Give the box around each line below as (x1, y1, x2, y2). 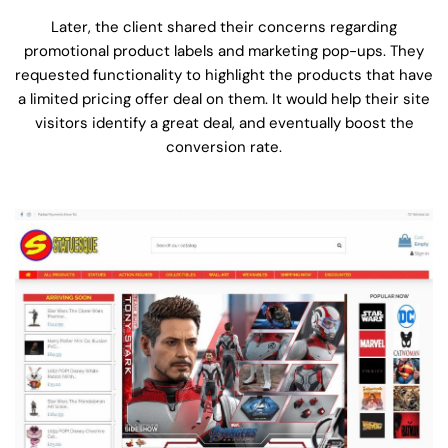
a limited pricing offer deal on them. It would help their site (18, 89, 430, 110)
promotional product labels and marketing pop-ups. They (24, 41, 424, 62)
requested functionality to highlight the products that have (15, 65, 433, 86)
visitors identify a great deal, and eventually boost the (34, 113, 414, 134)
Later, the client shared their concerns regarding (51, 17, 397, 38)
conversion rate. (166, 137, 282, 158)
